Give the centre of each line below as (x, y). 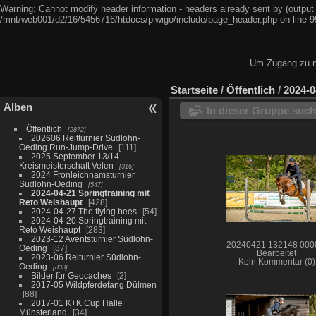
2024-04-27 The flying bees (84, 212)
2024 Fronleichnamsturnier (83, 175)
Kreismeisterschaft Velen (66, 166)
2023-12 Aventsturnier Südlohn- (92, 239)
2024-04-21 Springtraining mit (90, 193)
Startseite (194, 90)
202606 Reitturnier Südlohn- (85, 138)
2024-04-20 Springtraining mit (88, 221)
